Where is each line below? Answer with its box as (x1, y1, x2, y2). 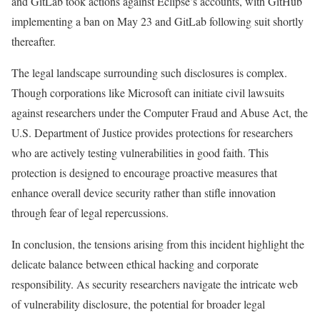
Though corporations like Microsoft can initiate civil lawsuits (11, 85, 284, 101)
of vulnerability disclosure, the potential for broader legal (11, 296, 265, 312)
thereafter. (11, 34, 56, 49)
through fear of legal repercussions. (11, 205, 169, 221)
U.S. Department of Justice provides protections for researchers (11, 125, 293, 141)
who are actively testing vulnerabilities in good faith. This (11, 145, 269, 161)
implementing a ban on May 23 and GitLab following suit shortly (11, 14, 304, 29)
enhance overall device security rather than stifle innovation (11, 185, 276, 201)
